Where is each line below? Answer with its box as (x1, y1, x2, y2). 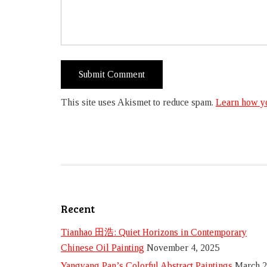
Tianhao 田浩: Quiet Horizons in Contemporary (61, 227, 247, 237)
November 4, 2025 (147, 243, 219, 253)
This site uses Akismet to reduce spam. (61, 97, 216, 107)
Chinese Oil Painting (61, 243, 144, 253)
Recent (61, 201, 95, 216)
